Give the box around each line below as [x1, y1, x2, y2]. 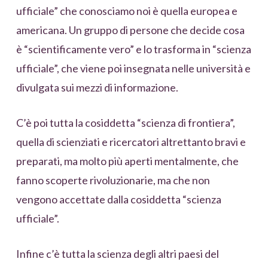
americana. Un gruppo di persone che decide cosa [16, 23, 245, 36]
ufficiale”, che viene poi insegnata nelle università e [16, 61, 251, 75]
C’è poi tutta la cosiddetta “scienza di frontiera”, [16, 115, 235, 129]
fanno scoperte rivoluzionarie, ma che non [16, 173, 210, 187]
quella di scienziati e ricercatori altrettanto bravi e [16, 135, 246, 148]
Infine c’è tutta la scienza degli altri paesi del [16, 246, 219, 260]
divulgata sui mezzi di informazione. [16, 80, 178, 94]
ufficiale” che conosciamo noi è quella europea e [16, 4, 237, 17]
